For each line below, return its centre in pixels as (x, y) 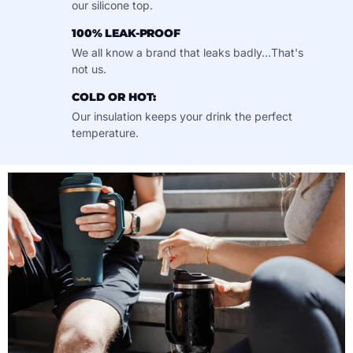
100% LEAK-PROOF (126, 33)
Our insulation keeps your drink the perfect (182, 116)
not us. (89, 69)
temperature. (105, 133)
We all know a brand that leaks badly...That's (187, 52)
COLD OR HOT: (114, 97)
